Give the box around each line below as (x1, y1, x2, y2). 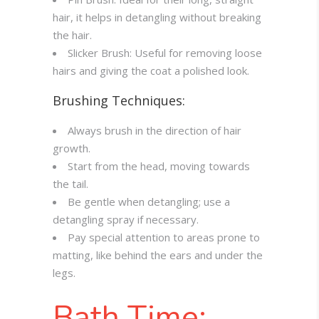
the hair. (53, 28, 92, 43)
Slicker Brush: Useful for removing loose (68, 46, 262, 61)
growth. (53, 141, 90, 156)
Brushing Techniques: (53, 92, 185, 110)
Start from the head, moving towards (68, 159, 250, 174)
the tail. (53, 177, 88, 192)
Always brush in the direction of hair (68, 123, 241, 138)
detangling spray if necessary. (53, 212, 199, 227)
